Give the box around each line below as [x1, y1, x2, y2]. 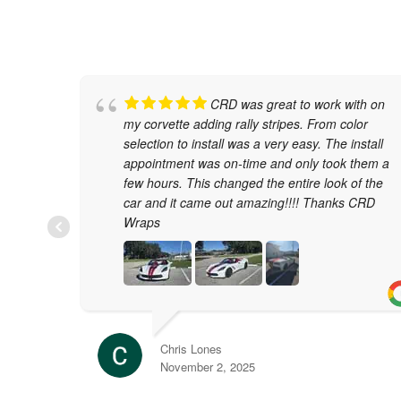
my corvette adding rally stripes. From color [123, 114, 368, 132]
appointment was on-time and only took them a [123, 153, 389, 172]
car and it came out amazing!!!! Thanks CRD [123, 192, 375, 211]
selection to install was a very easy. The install [123, 133, 383, 152]
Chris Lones [159, 339, 222, 357]
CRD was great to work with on [209, 94, 385, 113]
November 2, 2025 [159, 357, 255, 375]
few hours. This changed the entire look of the [123, 173, 383, 192]
